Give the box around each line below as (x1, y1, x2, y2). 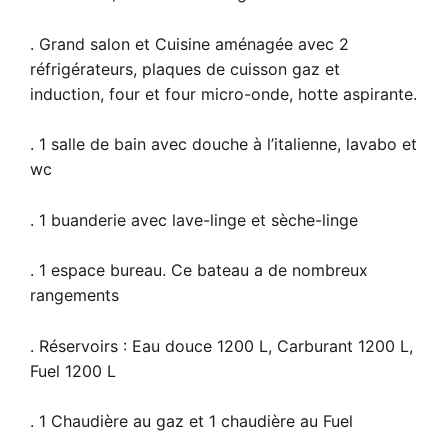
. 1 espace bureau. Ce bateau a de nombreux (30, 260, 368, 281)
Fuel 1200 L (30, 360, 116, 381)
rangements (30, 285, 119, 306)
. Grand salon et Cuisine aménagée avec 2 (30, 33, 349, 54)
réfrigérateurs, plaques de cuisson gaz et (30, 58, 340, 79)
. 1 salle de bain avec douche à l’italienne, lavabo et (30, 134, 417, 155)
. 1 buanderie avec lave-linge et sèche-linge (30, 209, 358, 230)
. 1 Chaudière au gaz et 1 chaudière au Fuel (30, 411, 353, 432)
